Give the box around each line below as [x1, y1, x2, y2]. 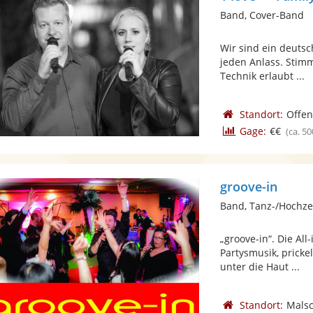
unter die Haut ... [220, 260, 300, 273]
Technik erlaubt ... [220, 69, 305, 82]
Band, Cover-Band [220, 8, 305, 22]
